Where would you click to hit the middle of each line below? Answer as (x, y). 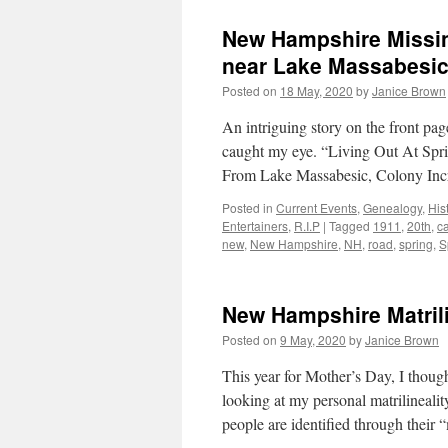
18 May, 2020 (316, 90)
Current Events (316, 207)
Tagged (349, 225)
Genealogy (392, 207)
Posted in (247, 207)
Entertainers (255, 225)
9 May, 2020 (313, 339)
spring (416, 243)
